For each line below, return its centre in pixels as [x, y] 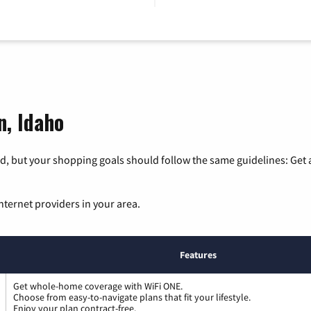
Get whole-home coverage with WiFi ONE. [98, 286]
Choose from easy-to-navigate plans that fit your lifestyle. [132, 297]
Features [198, 255]
